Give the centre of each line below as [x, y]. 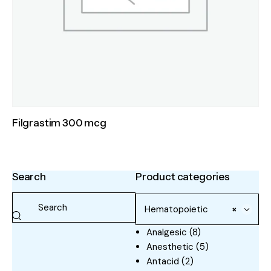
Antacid [163, 261]
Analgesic [167, 232]
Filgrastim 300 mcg [59, 123]
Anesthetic [170, 247]
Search [29, 176]
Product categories [183, 176]
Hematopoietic [176, 209]
